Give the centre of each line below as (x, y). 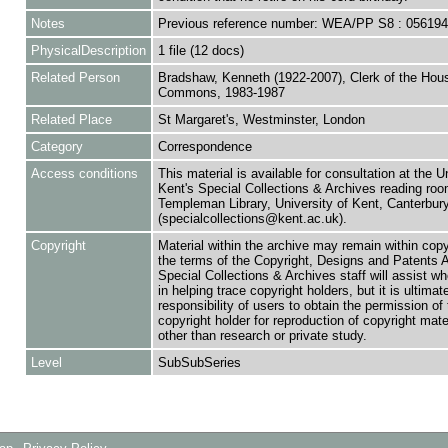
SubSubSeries (199, 362)
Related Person (75, 77)
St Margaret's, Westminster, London (261, 119)
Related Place (71, 119)
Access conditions (84, 173)
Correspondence (204, 146)
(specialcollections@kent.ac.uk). (252, 218)
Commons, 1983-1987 (221, 92)
